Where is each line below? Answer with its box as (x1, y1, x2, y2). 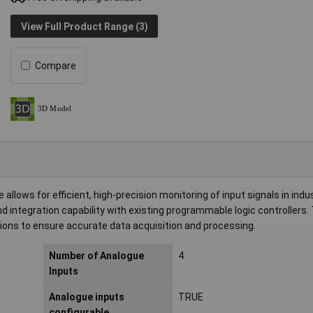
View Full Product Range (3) (20, 20, 148, 32)
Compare (35, 59, 77, 71)
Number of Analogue (48, 249, 144, 261)
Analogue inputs (48, 291, 124, 303)
